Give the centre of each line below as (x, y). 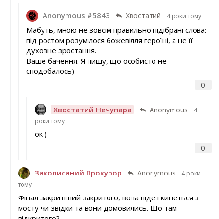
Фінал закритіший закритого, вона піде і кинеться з (108, 197)
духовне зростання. (61, 50)
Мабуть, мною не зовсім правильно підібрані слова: (116, 30)
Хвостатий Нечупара (92, 109)
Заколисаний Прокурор (78, 173)
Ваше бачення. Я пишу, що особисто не (96, 60)
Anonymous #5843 (76, 15)
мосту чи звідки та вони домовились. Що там (97, 208)
